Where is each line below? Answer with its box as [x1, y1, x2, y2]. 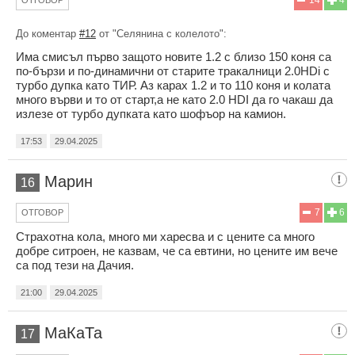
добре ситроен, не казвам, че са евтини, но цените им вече [16, 244, 338, 258]
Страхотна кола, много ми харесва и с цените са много [16, 230, 315, 244]
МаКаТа [44, 324, 102, 342]
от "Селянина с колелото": [96, 28, 227, 40]
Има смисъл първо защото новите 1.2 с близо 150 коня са [16, 50, 331, 64]
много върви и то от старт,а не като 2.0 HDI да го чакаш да [16, 93, 333, 107]
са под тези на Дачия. [16, 258, 134, 273]
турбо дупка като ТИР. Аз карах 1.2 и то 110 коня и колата [16, 78, 330, 93]
